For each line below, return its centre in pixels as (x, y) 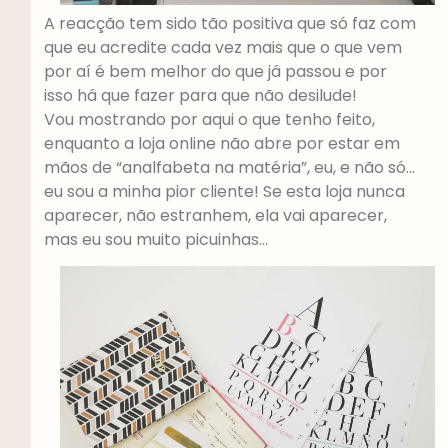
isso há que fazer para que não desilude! (202, 95)
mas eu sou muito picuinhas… (157, 239)
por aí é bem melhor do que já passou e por (215, 71)
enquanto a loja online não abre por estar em (221, 143)
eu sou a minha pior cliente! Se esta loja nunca (224, 191)
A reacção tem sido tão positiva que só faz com (229, 23)
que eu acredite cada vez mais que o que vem (222, 47)
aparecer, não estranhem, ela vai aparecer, (215, 215)
